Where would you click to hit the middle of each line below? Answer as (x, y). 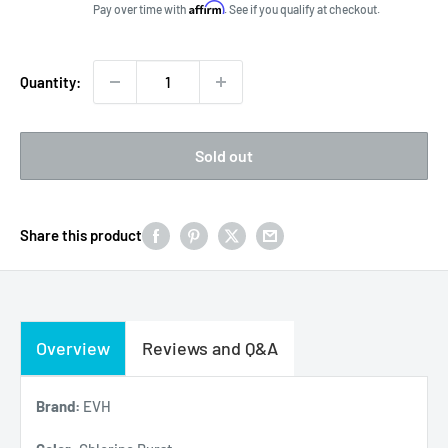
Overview (73, 347)
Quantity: (50, 81)
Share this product (81, 234)
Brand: (58, 405)
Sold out (224, 155)
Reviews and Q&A (210, 347)
